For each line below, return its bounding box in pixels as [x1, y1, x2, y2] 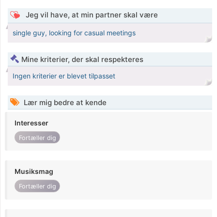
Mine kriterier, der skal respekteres [21, 55, 143, 64]
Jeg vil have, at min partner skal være [23, 10, 158, 20]
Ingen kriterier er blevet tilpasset [13, 72, 115, 80]
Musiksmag [15, 167, 53, 176]
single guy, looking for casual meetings [13, 29, 136, 37]
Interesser [15, 119, 48, 127]
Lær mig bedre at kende [22, 98, 107, 108]
